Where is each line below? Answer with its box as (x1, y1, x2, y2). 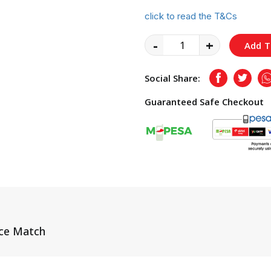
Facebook (217, 75, 258, 87)
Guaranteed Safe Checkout (145, 95, 264, 108)
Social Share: (145, 71, 200, 84)
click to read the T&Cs (145, 10, 237, 22)
